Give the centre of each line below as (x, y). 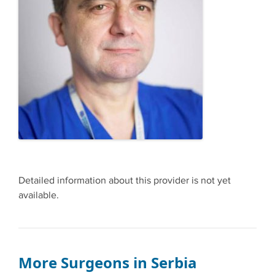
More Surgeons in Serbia (108, 262)
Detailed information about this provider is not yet (125, 180)
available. (39, 195)
